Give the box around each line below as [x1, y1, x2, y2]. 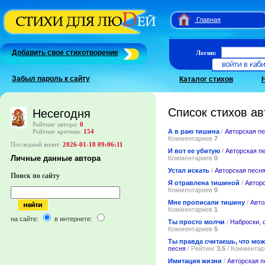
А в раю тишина [168, 127, 219, 135]
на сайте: [11, 215, 40, 223]
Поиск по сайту [11, 172, 60, 180]
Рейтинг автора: [33, 121, 80, 128]
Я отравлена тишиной [168, 179, 241, 186]
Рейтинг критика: [33, 128, 83, 135]
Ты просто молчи [168, 218, 225, 225]
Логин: [196, 49, 216, 56]
